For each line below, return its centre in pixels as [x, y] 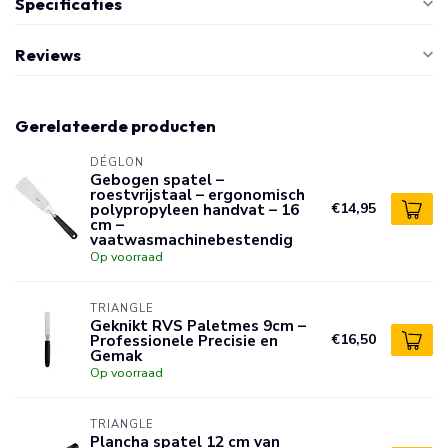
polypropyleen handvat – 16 [194, 209]
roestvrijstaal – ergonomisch [197, 194]
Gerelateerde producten [115, 125]
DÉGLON [117, 162]
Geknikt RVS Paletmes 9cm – [198, 325]
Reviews [48, 54]
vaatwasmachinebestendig [191, 239]
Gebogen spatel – [157, 179]
